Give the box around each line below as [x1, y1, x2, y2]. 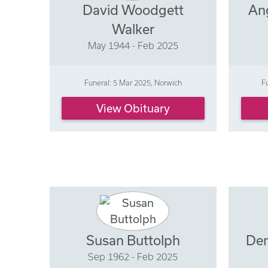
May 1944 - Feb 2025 [87, 40, 178, 51]
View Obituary [96, 101, 170, 115]
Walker [111, 22, 154, 36]
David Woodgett [82, 2, 184, 17]
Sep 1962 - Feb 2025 [88, 251, 178, 262]
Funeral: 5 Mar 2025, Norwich [84, 78, 182, 87]
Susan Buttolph [86, 232, 180, 248]
